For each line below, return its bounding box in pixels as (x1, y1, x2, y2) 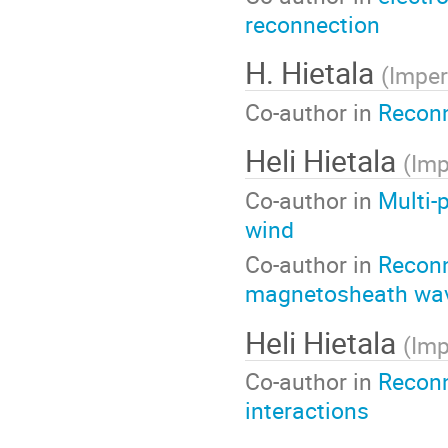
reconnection (245, 7, 380, 40)
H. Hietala (245, 52, 381, 94)
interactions (245, 394, 369, 427)
